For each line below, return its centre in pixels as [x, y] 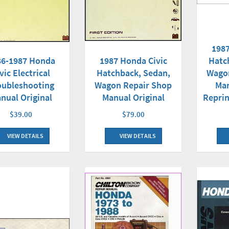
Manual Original [133, 97]
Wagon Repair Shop [133, 85]
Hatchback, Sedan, [133, 73]
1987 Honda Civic [133, 60]
